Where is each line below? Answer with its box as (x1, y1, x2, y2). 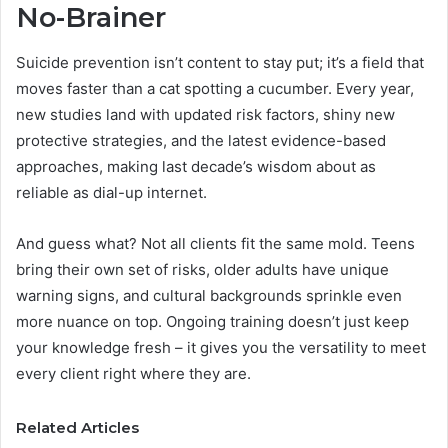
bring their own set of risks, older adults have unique (16, 259, 389, 279)
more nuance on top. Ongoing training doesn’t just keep (16, 311, 409, 331)
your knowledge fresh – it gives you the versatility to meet (16, 337, 426, 357)
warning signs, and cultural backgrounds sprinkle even (16, 285, 402, 305)
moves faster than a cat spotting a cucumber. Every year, (16, 78, 414, 98)
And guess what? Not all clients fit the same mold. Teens (16, 233, 415, 253)
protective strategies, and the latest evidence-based (16, 130, 386, 150)
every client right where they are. (16, 363, 251, 383)
